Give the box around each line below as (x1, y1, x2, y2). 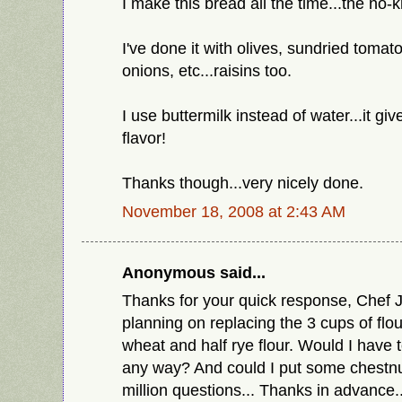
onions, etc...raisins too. (122, 61, 292, 81)
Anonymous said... (122, 262, 266, 282)
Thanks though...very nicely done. (122, 173, 363, 193)
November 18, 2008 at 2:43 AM (122, 202, 345, 222)
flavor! (122, 128, 166, 148)
